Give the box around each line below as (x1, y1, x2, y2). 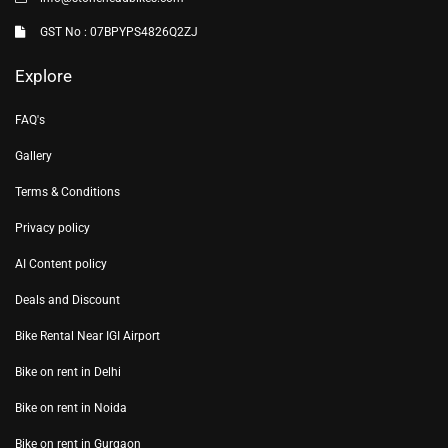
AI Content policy (15, 256, 107, 271)
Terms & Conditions (15, 184, 120, 199)
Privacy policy (15, 220, 90, 235)
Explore (15, 65, 72, 86)
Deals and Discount (15, 292, 120, 307)
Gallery (15, 148, 52, 163)
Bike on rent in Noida (15, 400, 127, 415)
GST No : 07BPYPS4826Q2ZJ (40, 24, 198, 39)
